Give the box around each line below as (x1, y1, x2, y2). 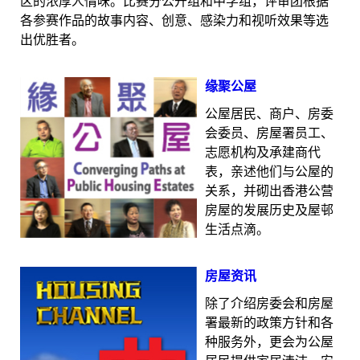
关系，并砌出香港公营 (205, 183, 333, 198)
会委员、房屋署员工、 (205, 125, 333, 140)
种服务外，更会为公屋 (205, 334, 333, 349)
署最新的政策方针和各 (205, 315, 333, 329)
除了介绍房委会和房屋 (205, 296, 333, 310)
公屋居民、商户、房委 (205, 106, 333, 121)
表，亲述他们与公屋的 (205, 164, 333, 178)
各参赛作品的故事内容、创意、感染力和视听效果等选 (20, 13, 329, 27)
